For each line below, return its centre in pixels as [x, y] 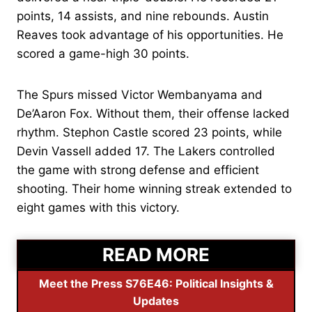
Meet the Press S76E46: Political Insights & [156, 283]
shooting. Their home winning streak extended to [154, 188]
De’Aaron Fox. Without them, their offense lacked [153, 113]
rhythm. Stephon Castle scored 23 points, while [149, 132]
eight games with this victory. [98, 207]
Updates [156, 301]
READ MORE [156, 254]
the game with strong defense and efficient [138, 170]
